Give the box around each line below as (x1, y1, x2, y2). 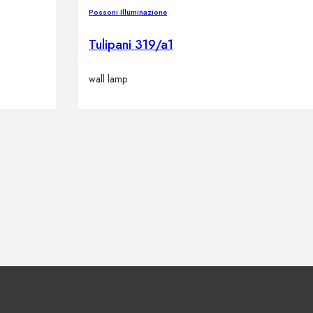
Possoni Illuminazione (89, 6, 167, 17)
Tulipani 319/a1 (89, 35, 173, 54)
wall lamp (89, 71, 127, 86)
